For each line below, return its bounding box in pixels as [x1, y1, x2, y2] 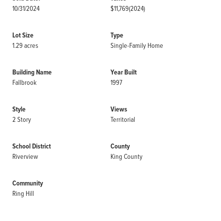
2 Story [12, 114, 31, 124]
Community [12, 178, 43, 188]
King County [110, 151, 143, 161]
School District [12, 141, 51, 151]
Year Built [110, 67, 137, 77]
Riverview [12, 151, 38, 161]
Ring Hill [12, 188, 34, 198]
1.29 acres [12, 40, 38, 50]
